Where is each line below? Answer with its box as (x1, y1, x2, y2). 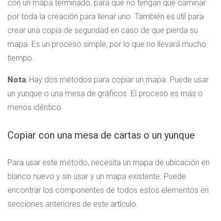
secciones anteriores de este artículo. (7, 199, 138, 209)
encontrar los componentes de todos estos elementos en (7, 185, 209, 195)
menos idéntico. (7, 103, 63, 112)
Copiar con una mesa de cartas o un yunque (7, 129, 195, 142)
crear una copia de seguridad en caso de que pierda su (7, 26, 198, 36)
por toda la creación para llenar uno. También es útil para (7, 12, 204, 22)
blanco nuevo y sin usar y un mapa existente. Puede (7, 171, 186, 181)
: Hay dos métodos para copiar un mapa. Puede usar (26, 75, 209, 85)
